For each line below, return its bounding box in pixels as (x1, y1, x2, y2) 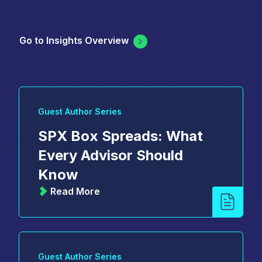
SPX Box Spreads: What (38, 127, 203, 144)
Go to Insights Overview (19, 35, 129, 47)
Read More (50, 185, 100, 197)
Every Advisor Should (38, 146, 183, 164)
